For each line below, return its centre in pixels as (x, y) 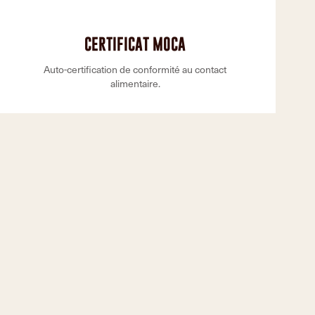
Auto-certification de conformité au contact (135, 69)
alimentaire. (135, 83)
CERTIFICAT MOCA (135, 44)
